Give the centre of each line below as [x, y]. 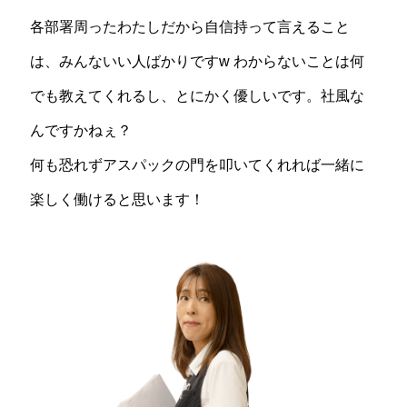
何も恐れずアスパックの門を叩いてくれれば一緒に [197, 164]
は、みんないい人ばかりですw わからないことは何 [197, 61]
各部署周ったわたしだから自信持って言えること [189, 26]
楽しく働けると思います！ [117, 199]
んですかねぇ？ [80, 130]
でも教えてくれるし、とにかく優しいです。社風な [197, 95]
